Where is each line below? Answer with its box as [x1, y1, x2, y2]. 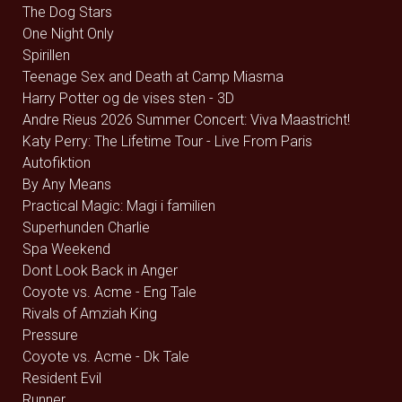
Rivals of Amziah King [22, 305, 157, 322]
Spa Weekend [22, 240, 110, 258]
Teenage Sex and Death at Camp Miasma [22, 68, 284, 85]
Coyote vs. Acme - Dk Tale [22, 348, 189, 365]
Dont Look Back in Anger [22, 262, 178, 279]
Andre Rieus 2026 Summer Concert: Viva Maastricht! [22, 111, 350, 128]
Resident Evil [22, 370, 101, 387]
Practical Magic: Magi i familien [22, 197, 215, 214]
